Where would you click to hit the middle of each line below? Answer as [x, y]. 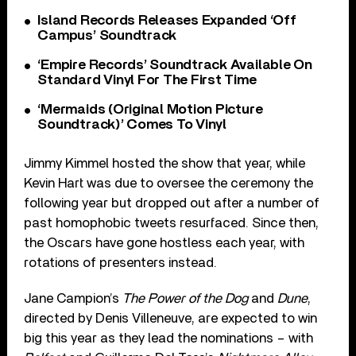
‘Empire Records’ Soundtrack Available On [175, 65]
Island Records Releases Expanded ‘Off [167, 20]
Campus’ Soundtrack [107, 35]
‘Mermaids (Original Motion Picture [150, 109]
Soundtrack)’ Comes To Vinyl [132, 124]
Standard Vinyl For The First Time [147, 80]
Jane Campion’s [74, 298]
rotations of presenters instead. [121, 262]
